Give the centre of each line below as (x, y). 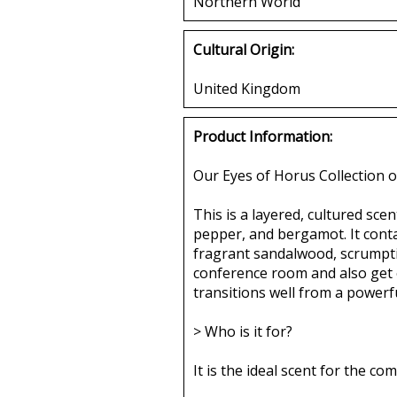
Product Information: (263, 136)
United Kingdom (247, 88)
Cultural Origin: (244, 49)
